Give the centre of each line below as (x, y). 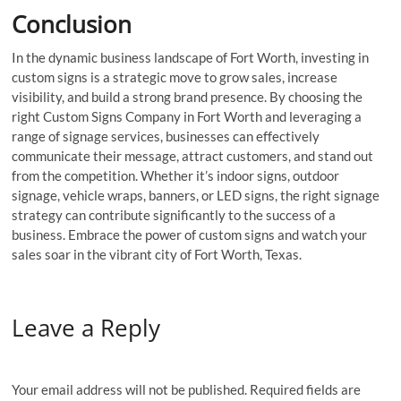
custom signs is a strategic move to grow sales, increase (175, 77)
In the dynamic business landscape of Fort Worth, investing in (191, 57)
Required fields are (306, 390)
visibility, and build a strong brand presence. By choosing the (188, 96)
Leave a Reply (86, 327)
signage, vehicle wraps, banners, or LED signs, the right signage (196, 195)
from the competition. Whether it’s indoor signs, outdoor (176, 175)
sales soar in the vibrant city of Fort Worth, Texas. (157, 254)
